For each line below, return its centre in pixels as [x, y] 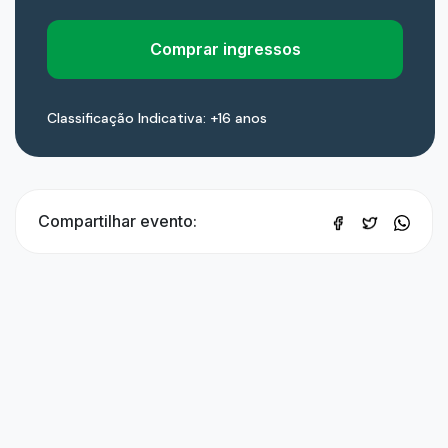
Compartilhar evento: [117, 221]
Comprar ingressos [225, 49]
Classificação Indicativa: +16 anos [157, 118]
